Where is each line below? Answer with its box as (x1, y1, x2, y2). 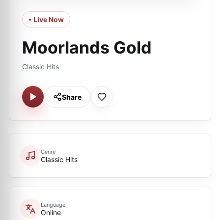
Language (41, 201, 65, 208)
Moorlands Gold (22, 37, 152, 57)
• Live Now (28, 15, 64, 24)
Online (41, 208, 61, 217)
